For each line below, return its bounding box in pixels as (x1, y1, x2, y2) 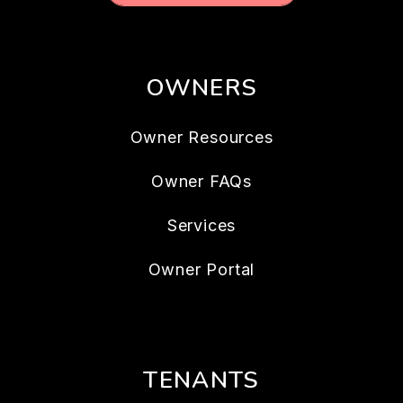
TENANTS (143, 364, 260, 396)
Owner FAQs (151, 172, 252, 191)
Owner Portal (148, 260, 255, 279)
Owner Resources (130, 128, 273, 147)
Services (166, 216, 237, 235)
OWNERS (145, 72, 258, 103)
